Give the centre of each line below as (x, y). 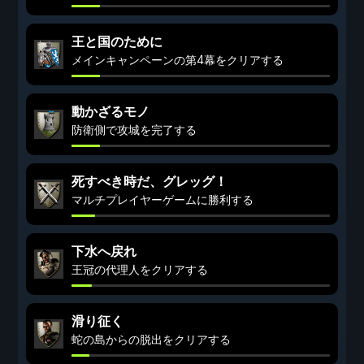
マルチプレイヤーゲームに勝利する (162, 199)
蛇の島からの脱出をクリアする (151, 339)
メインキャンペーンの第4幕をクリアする (178, 60)
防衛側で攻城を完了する (134, 130)
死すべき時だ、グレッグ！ (149, 181)
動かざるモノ (110, 111)
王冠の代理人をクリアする (140, 269)
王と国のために (117, 41)
